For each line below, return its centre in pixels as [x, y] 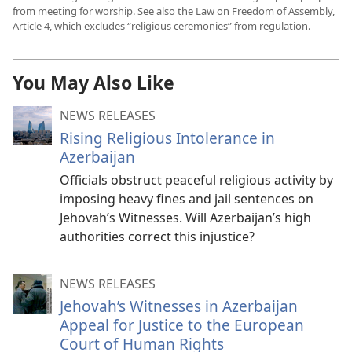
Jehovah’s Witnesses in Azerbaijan [179, 306]
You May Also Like [93, 82]
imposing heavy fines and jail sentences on [187, 198]
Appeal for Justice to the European [182, 324]
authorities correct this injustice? [157, 236]
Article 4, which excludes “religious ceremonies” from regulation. [161, 26]
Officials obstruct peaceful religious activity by [196, 180]
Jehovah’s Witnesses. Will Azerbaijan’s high [185, 217]
